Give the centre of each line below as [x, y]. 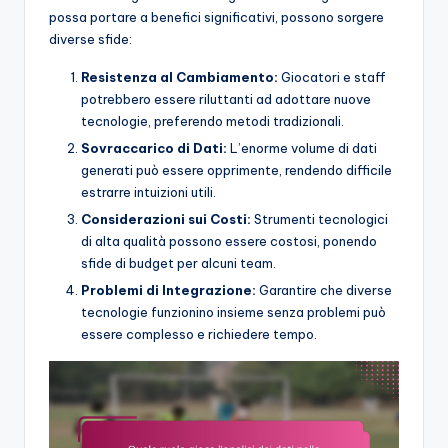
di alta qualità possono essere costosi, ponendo [229, 240]
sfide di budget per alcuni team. [178, 262]
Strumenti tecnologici [319, 218]
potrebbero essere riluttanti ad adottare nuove [226, 98]
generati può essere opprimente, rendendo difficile [236, 169]
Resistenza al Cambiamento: [179, 76]
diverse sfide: [90, 38]
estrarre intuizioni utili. [148, 191]
